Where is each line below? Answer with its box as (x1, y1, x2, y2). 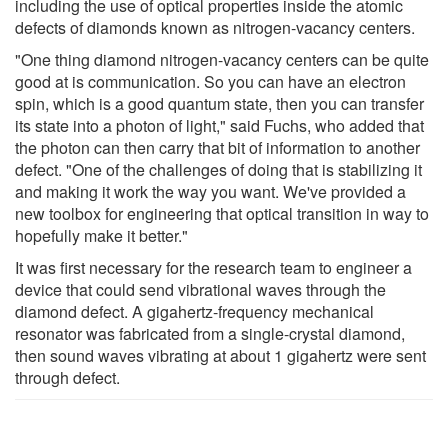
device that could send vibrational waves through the (15, 277, 386, 301)
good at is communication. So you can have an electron (15, 69, 406, 93)
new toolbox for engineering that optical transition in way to (15, 201, 429, 225)
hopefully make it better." (15, 223, 188, 247)
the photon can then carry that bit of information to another (15, 135, 420, 159)
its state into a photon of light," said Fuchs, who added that (15, 113, 424, 137)
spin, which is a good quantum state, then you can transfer (15, 91, 424, 115)
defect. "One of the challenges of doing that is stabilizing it (15, 157, 422, 181)
